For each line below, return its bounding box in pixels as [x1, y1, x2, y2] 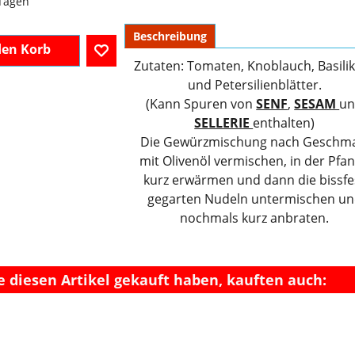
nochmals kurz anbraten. [180, 209, 330, 227]
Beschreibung [133, 29, 207, 44]
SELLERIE [194, 114, 254, 132]
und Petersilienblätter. [187, 76, 322, 94]
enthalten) [253, 114, 315, 132]
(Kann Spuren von [146, 95, 257, 113]
